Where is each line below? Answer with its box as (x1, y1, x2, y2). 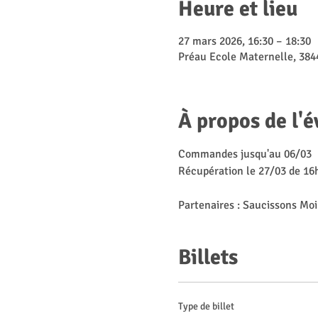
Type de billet (177, 300, 234, 312)
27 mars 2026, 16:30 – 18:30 (177, 34, 311, 48)
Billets (177, 244, 238, 270)
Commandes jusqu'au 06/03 (177, 147, 312, 161)
